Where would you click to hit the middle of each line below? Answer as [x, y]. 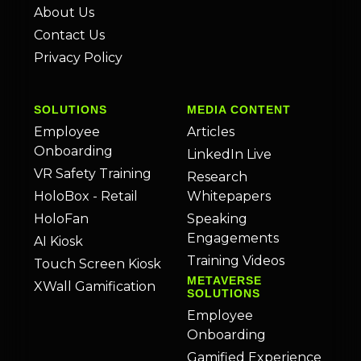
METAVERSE [224, 281]
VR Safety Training [93, 174]
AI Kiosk [58, 242]
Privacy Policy [78, 58]
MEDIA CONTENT [239, 110]
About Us [64, 13]
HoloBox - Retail [86, 197]
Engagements [233, 239]
